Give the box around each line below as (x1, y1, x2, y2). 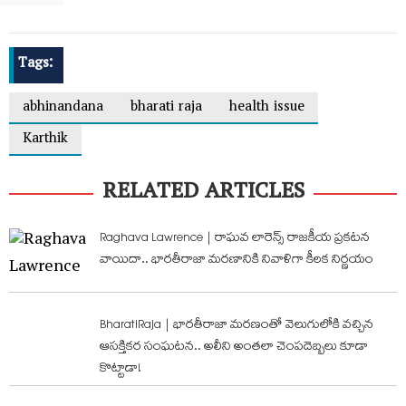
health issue (229, 92, 304, 124)
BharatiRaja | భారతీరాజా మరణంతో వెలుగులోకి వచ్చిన (100, 314, 373, 337)
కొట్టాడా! (100, 358, 141, 381)
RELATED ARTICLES (101, 169, 304, 219)
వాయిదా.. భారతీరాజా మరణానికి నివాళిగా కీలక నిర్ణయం (100, 249, 373, 272)
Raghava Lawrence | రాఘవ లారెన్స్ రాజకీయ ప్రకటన (100, 227, 370, 250)
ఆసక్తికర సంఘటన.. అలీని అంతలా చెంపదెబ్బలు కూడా (100, 336, 369, 359)
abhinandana (23, 92, 103, 124)
